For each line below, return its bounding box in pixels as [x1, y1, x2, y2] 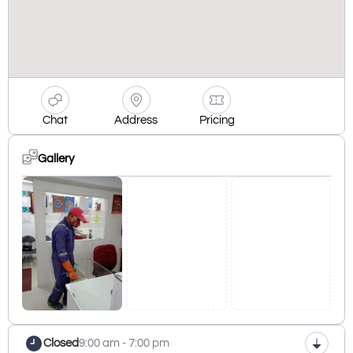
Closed [43, 337, 79, 350]
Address [114, 114, 158, 127]
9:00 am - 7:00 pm [79, 337, 169, 350]
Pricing [199, 114, 235, 127]
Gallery [38, 152, 74, 165]
